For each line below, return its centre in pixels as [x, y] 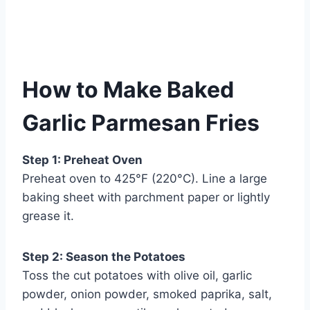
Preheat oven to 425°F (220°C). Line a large [145, 179]
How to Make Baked [128, 90]
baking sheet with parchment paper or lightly [146, 198]
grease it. [48, 216]
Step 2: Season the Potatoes [104, 257]
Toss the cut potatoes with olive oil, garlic [137, 276]
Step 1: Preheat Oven [82, 160]
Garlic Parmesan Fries [141, 123]
